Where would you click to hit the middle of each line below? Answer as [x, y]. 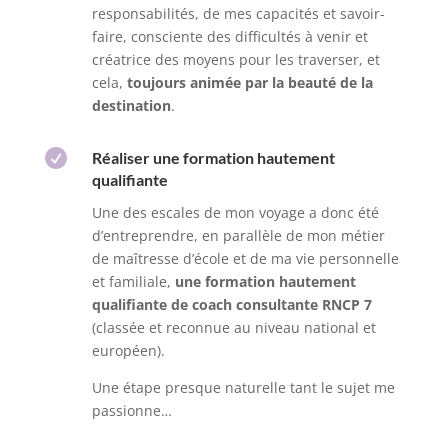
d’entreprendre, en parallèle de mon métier [238, 236]
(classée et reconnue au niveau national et [233, 328]
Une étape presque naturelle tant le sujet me [243, 388]
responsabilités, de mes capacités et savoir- [238, 14]
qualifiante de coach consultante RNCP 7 [231, 305]
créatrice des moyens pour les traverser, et [235, 60]
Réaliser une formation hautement [213, 158]
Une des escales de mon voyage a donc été [235, 213]
